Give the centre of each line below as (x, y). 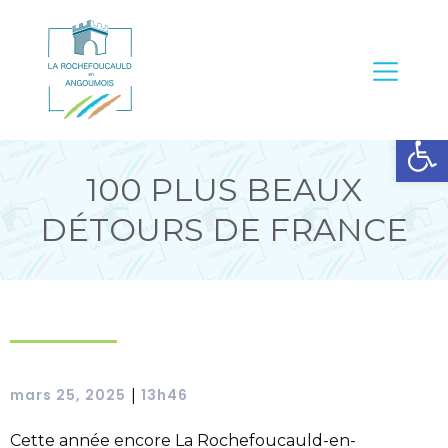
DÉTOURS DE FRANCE (224, 229)
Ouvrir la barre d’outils (413, 139)
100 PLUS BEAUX (224, 189)
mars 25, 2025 (68, 395)
